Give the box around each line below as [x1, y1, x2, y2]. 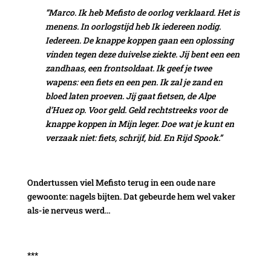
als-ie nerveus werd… [27, 204, 111, 216]
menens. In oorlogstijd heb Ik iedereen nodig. [45, 20, 221, 32]
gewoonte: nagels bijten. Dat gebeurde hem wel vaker [27, 190, 235, 202]
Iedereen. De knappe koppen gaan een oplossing [45, 34, 233, 46]
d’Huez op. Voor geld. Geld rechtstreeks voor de [45, 103, 227, 116]
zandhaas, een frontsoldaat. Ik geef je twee [45, 62, 212, 74]
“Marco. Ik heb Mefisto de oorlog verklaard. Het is [45, 6, 240, 18]
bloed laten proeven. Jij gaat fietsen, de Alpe [45, 90, 215, 102]
